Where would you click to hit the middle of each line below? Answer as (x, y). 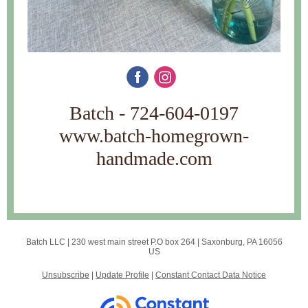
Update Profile (122, 275)
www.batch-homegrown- (154, 136)
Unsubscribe (66, 275)
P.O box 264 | (175, 242)
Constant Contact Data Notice (211, 275)
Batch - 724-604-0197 (154, 113)
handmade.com (154, 158)
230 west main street (110, 242)
